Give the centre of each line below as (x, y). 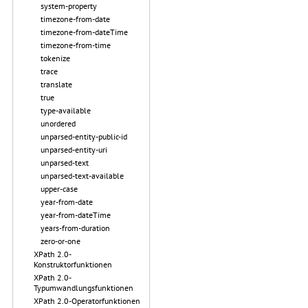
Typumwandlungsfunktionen (84, 288)
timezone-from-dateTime (84, 32)
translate (56, 84)
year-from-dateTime (76, 215)
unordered (58, 123)
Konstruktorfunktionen (73, 264)
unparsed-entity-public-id (84, 136)
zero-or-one (60, 241)
